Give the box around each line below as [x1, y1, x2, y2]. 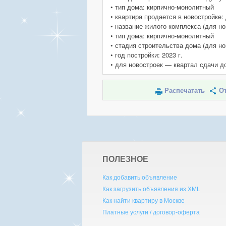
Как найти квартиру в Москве [102, 197, 185, 204]
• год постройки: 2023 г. [110, 50, 183, 60]
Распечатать [164, 87, 205, 94]
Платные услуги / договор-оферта [102, 209, 200, 216]
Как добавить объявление [102, 174, 177, 181]
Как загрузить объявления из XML [102, 186, 200, 193]
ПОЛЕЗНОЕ [102, 153, 148, 164]
